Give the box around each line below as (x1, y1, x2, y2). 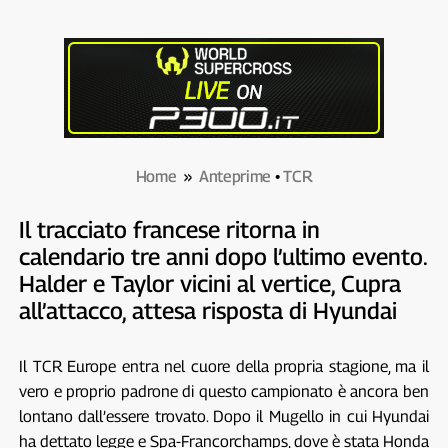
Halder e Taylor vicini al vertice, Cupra (18, 270, 401, 298)
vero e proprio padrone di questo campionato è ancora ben (18, 382, 430, 402)
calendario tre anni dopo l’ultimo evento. (18, 243, 427, 271)
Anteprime (198, 167, 272, 187)
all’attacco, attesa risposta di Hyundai (18, 297, 397, 325)
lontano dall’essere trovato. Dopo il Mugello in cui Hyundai (18, 407, 430, 427)
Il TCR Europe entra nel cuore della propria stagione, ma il (18, 357, 430, 377)
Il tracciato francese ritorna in (18, 216, 320, 244)
